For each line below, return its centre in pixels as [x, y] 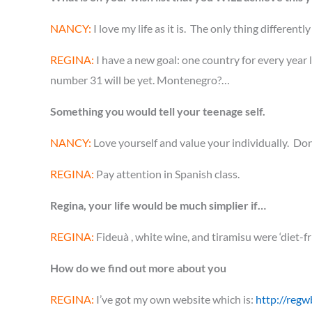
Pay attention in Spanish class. [167, 174]
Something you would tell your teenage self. [158, 111]
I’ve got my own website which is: [175, 299]
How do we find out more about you [138, 268]
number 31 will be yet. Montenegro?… [140, 80]
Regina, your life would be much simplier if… [158, 205]
